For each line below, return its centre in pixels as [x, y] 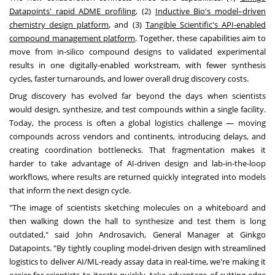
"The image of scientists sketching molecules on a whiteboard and [137, 208]
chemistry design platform [59, 25]
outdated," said [43, 235]
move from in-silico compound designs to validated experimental [137, 52]
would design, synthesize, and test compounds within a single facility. [137, 110]
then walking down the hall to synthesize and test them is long [137, 221]
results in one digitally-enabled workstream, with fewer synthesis [137, 65]
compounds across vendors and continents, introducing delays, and [137, 137]
